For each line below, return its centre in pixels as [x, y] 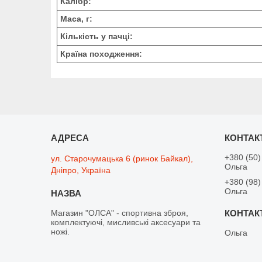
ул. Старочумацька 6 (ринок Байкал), [122, 158]
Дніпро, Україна [81, 170]
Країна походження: [101, 54]
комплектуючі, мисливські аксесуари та [126, 222]
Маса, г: [76, 18]
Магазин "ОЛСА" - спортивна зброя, [120, 213]
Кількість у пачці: [96, 36]
